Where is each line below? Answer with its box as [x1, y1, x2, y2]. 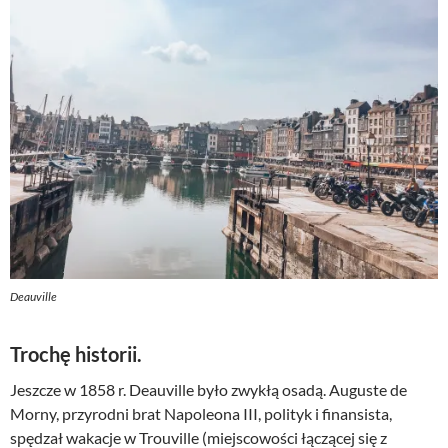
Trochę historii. [10, 341, 142, 366]
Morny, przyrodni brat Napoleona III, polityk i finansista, [10, 403, 392, 423]
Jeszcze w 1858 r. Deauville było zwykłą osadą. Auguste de [10, 379, 407, 399]
